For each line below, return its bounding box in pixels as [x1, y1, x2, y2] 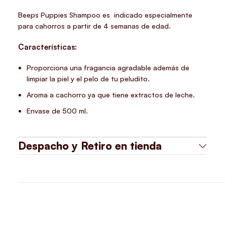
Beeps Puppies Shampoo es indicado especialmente [18, 11, 193, 20]
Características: [18, 42, 77, 52]
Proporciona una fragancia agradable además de [27, 63, 190, 72]
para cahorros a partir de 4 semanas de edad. [18, 22, 171, 31]
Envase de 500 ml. [27, 106, 88, 116]
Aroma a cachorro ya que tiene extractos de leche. [27, 90, 195, 99]
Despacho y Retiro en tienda [18, 139, 162, 153]
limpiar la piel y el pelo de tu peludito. [27, 74, 150, 83]
